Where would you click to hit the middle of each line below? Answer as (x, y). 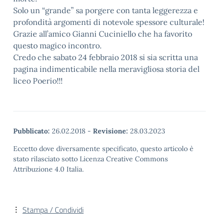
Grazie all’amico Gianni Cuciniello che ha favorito (103, 34)
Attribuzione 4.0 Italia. (48, 169)
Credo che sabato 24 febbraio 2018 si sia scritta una (106, 57)
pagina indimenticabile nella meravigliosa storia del (106, 69)
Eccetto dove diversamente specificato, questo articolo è (103, 149)
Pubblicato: (32, 131)
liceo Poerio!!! (38, 81)
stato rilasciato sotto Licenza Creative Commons (91, 159)
